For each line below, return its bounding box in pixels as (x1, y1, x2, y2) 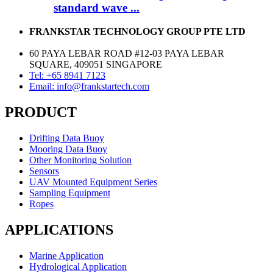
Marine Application (29, 250, 104, 261)
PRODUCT (5, 104, 77, 121)
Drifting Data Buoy (29, 132, 104, 143)
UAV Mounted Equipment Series (29, 176, 157, 187)
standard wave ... (54, 1, 140, 15)
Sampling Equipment (29, 187, 110, 198)
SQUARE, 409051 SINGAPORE (29, 59, 162, 70)
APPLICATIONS (5, 221, 113, 238)
